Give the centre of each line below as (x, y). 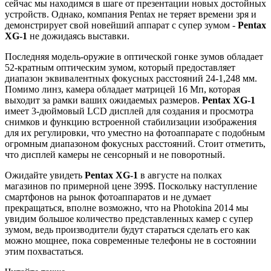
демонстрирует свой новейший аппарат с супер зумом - (121, 25)
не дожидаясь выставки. (78, 36)
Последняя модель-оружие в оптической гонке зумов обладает (134, 56)
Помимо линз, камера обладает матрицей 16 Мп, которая (122, 89)
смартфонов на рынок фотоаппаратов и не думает (108, 197)
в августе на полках (180, 175)
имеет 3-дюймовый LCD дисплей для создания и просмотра (129, 111)
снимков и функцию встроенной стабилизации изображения (131, 122)
